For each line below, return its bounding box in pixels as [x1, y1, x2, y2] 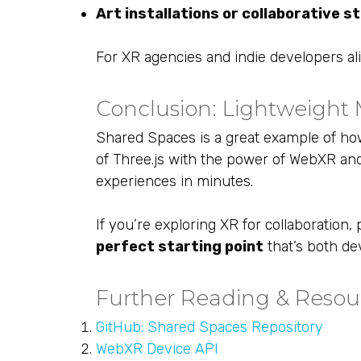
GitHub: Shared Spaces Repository [96, 318, 323, 336]
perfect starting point [96, 238, 263, 255]
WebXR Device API [96, 340, 218, 358]
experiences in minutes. [96, 172, 253, 190]
